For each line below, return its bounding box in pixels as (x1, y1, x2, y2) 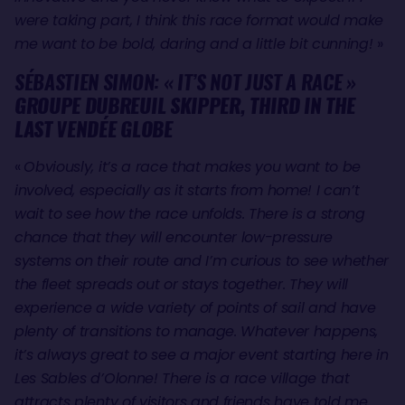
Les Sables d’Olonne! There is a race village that (14, 368, 350, 390)
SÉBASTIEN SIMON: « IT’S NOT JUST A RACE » (14, 69, 365, 97)
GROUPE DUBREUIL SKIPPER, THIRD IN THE (14, 92, 356, 120)
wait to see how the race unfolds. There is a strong (14, 203, 365, 225)
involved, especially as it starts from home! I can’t (14, 180, 360, 202)
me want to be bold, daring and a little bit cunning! (14, 33, 378, 55)
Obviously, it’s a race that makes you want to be (24, 156, 362, 178)
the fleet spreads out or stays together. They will (14, 274, 348, 296)
